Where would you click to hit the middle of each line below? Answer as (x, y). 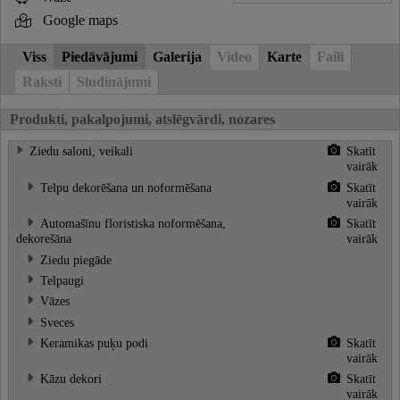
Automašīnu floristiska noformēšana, (133, 224)
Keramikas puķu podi (94, 343)
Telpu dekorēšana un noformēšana (126, 187)
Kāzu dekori (71, 379)
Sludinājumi (114, 81)
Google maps (80, 20)
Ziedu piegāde (76, 259)
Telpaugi (62, 280)
